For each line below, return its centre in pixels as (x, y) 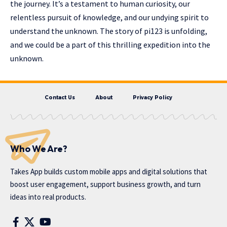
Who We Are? (39, 149)
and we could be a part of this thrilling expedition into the (110, 45)
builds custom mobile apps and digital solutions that (125, 172)
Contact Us (60, 98)
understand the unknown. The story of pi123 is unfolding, (109, 31)
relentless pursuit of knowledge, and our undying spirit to (109, 17)
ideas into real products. (48, 197)
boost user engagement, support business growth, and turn (105, 184)
